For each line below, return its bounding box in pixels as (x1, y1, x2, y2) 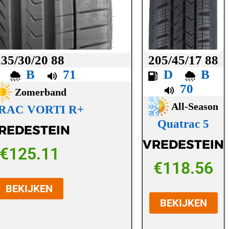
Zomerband (15, 86, 67, 98)
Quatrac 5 (157, 118, 210, 131)
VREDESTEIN (143, 136, 224, 152)
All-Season (171, 101, 219, 112)
